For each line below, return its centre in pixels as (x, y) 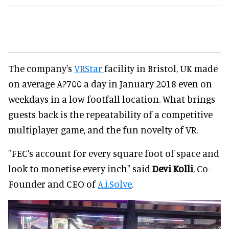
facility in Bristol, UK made (161, 68)
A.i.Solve (115, 184)
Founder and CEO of (53, 184)
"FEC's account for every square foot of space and (114, 153)
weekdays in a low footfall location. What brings (112, 99)
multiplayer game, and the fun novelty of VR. (103, 129)
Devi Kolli (173, 168)
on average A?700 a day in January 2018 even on (110, 83)
